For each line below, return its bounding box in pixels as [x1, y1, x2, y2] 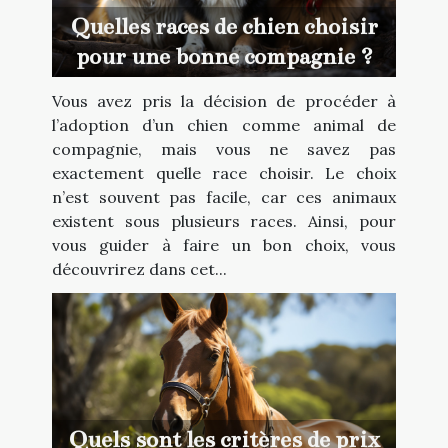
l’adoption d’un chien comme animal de [52, 115, 396, 136]
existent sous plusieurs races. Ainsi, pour [52, 211, 396, 232]
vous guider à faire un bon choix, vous [52, 235, 396, 256]
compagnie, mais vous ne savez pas [52, 139, 396, 160]
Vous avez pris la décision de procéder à [52, 91, 396, 112]
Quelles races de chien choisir [70, 13, 378, 41]
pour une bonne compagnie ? [75, 43, 373, 71]
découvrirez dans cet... [52, 259, 227, 280]
